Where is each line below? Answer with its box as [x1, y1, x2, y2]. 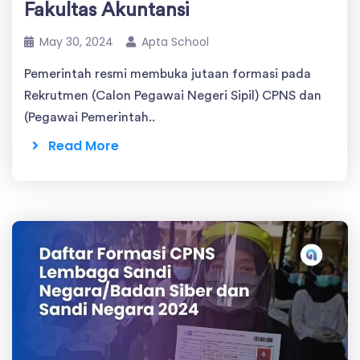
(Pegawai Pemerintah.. [24, 110, 155, 124]
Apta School [141, 33, 209, 50]
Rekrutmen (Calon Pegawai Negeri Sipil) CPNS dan [24, 88, 321, 102]
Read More [39, 136, 119, 155]
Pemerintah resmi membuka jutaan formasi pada [24, 67, 311, 80]
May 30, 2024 [39, 33, 113, 50]
